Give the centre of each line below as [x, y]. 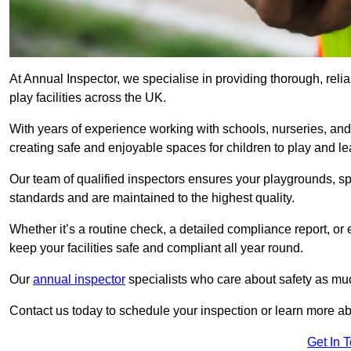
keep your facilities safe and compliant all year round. [156, 248]
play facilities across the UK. [89, 98]
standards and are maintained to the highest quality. [154, 198]
